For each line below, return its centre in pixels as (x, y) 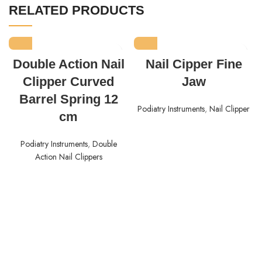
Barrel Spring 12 (68, 99)
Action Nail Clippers (68, 157)
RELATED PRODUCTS (77, 11)
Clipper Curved (68, 82)
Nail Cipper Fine (194, 64)
